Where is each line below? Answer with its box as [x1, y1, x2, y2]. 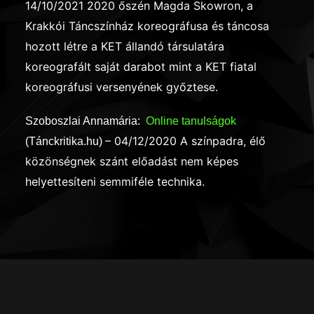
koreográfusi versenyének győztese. [25, 79, 218, 94]
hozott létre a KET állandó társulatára [25, 39, 224, 53]
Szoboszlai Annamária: [25, 114, 146, 127]
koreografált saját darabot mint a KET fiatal [25, 59, 257, 74]
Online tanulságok [146, 114, 239, 127]
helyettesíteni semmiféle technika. [25, 174, 205, 189]
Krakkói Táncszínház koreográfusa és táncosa [25, 18, 269, 33]
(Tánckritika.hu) [25, 135, 105, 147]
